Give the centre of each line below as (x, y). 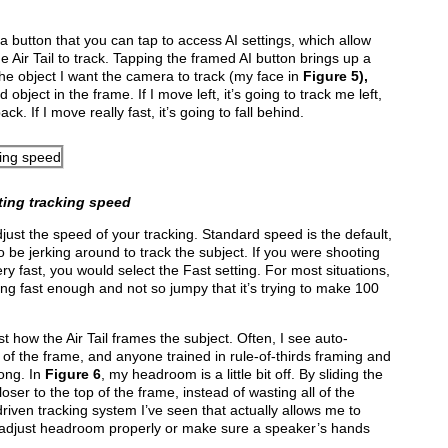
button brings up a (313, 58)
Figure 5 (331, 76)
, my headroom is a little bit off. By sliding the (242, 374)
